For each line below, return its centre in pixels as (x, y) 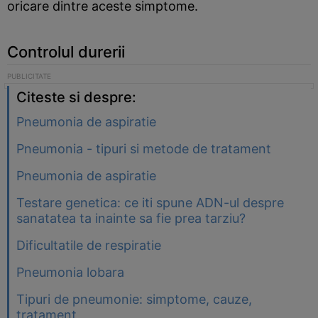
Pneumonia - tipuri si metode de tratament (144, 149)
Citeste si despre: (76, 97)
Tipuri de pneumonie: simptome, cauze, (134, 299)
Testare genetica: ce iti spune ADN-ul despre (150, 203)
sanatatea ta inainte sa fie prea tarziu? (131, 218)
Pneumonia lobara (70, 272)
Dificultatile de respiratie (89, 245)
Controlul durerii (66, 52)
